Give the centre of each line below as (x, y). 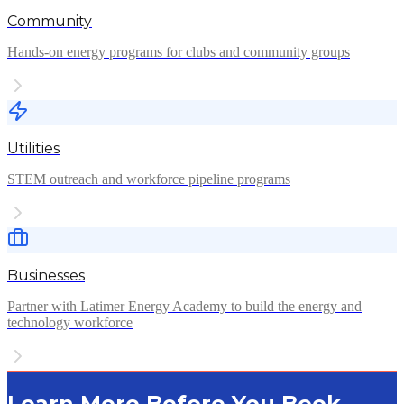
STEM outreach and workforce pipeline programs (149, 179)
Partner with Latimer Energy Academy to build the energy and (184, 307)
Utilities (33, 149)
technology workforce (70, 323)
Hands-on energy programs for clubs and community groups (179, 52)
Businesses (46, 276)
